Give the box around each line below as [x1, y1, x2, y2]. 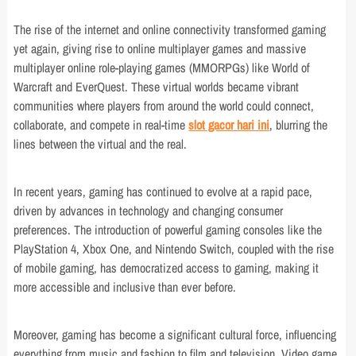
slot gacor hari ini [188, 116, 270, 133]
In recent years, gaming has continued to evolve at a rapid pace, [14, 183, 313, 200]
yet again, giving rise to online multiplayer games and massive [14, 40, 307, 57]
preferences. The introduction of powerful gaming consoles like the [14, 221, 323, 238]
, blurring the [269, 116, 328, 133]
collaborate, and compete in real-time [14, 116, 189, 133]
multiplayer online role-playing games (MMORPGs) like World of [14, 59, 311, 76]
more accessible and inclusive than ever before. [14, 278, 237, 296]
